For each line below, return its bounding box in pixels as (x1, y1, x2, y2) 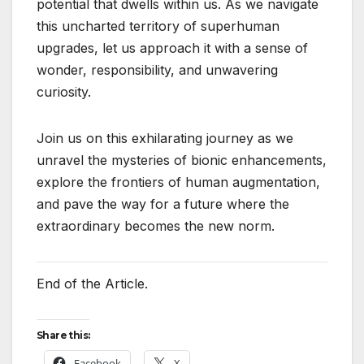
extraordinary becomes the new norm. (37, 218, 275, 235)
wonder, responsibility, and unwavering (37, 62, 278, 79)
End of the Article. (37, 275, 148, 292)
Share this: (37, 329, 90, 342)
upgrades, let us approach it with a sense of (37, 40, 308, 57)
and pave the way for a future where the (37, 196, 289, 213)
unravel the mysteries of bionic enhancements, (37, 152, 327, 169)
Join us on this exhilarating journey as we (37, 130, 293, 147)
